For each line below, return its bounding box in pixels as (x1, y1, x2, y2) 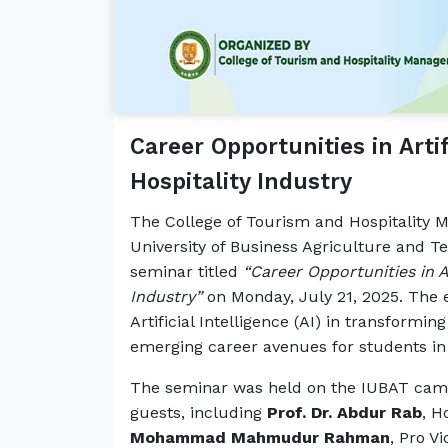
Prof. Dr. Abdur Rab (267, 402, 422, 422)
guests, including (130, 402, 267, 422)
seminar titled (130, 261, 243, 281)
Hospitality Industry (130, 167, 352, 194)
